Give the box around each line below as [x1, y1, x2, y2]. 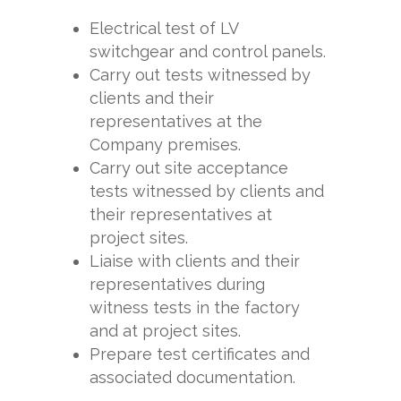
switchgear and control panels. [90, 42, 326, 61]
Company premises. [90, 135, 241, 154]
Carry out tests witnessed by [90, 65, 311, 84]
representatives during [90, 275, 265, 294]
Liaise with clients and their [90, 252, 300, 270]
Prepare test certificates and [90, 345, 310, 363]
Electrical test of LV [90, 19, 238, 38]
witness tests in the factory [90, 298, 300, 317]
